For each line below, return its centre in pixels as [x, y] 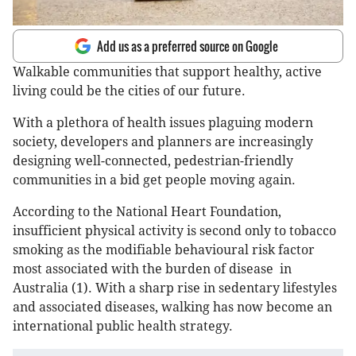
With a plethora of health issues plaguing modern [163, 123]
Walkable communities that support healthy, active [167, 72]
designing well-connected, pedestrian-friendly [153, 161]
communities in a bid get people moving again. [154, 180]
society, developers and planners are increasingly [163, 142]
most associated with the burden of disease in [152, 269]
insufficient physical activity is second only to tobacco [174, 231]
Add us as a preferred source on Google [188, 46]
